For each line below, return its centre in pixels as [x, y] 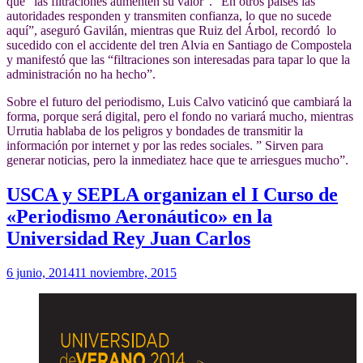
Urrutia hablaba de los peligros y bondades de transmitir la [155, 131]
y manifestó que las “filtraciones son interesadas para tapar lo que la [178, 60]
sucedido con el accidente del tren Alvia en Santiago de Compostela [179, 45]
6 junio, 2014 [41, 273]
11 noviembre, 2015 [126, 273]
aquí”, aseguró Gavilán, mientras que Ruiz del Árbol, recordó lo [171, 31]
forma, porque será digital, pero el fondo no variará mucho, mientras [180, 117]
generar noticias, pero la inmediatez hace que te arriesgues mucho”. [177, 160]
